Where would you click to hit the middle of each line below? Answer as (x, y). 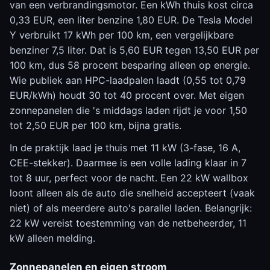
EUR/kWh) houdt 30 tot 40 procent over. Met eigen (127, 95)
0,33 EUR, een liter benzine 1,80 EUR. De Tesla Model (131, 20)
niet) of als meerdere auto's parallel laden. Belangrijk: (131, 208)
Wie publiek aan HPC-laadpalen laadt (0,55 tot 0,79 (128, 80)
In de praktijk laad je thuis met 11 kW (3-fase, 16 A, (125, 148)
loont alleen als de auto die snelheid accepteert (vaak (132, 193)
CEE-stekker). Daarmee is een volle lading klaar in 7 (128, 163)
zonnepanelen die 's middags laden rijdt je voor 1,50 (128, 110)
